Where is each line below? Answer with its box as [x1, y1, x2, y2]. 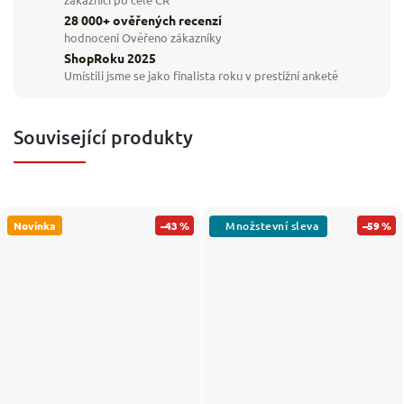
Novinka [14, 217, 56, 233]
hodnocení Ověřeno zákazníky [64, 30, 221, 46]
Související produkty [14, 124, 193, 149]
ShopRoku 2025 [64, 50, 156, 67]
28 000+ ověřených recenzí [64, 12, 222, 29]
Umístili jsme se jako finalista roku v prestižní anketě [64, 68, 338, 84]
